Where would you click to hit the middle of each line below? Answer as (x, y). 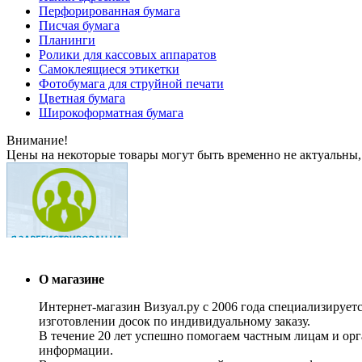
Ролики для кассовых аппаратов (128, 54)
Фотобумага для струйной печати (131, 83)
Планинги (67, 40)
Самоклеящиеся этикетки (109, 69)
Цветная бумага (82, 98)
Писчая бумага (79, 25)
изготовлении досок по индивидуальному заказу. (175, 321)
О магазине (72, 279)
